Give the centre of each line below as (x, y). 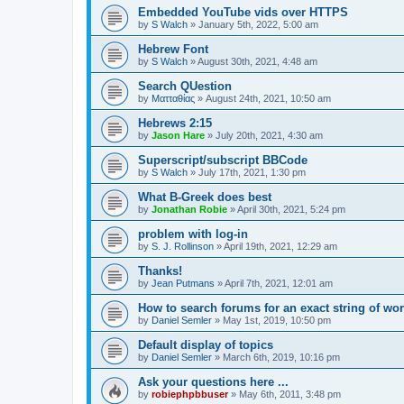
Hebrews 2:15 (175, 124)
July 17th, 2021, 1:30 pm (252, 173)
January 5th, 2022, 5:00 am (258, 25)
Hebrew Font (173, 50)
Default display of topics (206, 345)
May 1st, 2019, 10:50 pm (277, 321)
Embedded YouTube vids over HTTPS (243, 13)
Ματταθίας (173, 99)
